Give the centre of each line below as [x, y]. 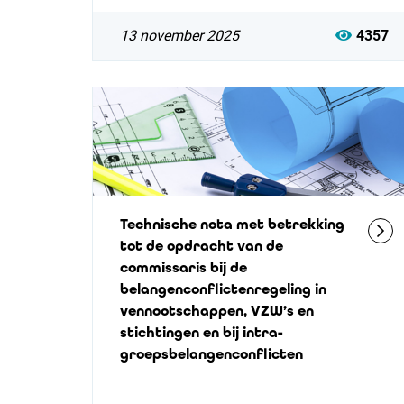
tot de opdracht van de [202, 246]
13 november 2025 [179, 36]
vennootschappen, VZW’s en [217, 311]
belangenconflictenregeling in [223, 289]
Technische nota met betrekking [232, 224]
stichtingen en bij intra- [202, 332]
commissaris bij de [184, 267]
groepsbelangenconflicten [211, 354]
